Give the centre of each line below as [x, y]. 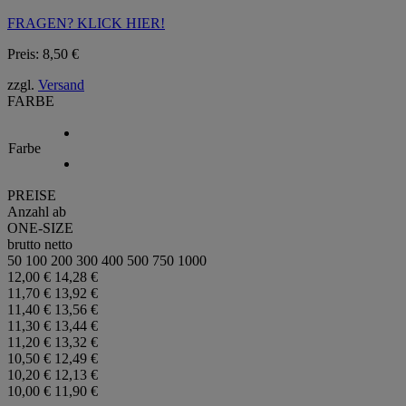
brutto [24, 244]
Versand [61, 84]
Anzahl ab [37, 211]
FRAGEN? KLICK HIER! [86, 23]
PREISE [32, 195]
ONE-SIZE [40, 227]
